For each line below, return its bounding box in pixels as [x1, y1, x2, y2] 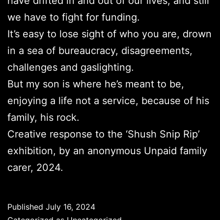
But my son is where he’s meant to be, [7, 78, 184, 90]
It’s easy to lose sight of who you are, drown [7, 28, 212, 40]
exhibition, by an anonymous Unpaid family [7, 145, 207, 157]
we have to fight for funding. [7, 11, 140, 24]
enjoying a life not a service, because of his [7, 95, 209, 107]
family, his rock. [7, 111, 80, 124]
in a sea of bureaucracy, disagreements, [7, 45, 192, 57]
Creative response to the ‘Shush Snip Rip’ [7, 128, 200, 140]
